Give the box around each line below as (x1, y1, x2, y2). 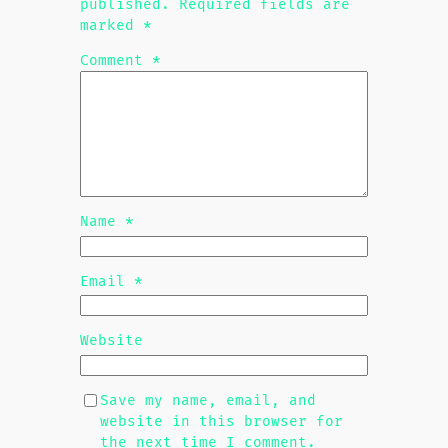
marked (79, 17, 143, 35)
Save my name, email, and (99, 391, 316, 409)
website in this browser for (99, 412, 343, 430)
